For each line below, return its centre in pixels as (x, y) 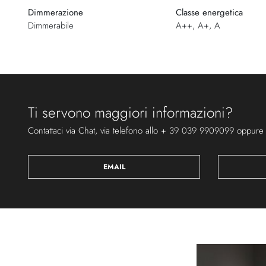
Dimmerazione (56, 12)
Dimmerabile (51, 25)
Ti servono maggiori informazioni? (131, 112)
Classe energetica (209, 12)
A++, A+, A (198, 25)
